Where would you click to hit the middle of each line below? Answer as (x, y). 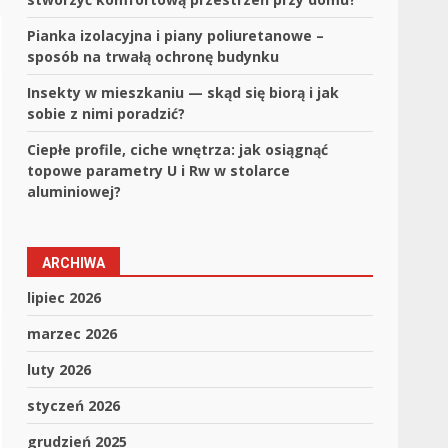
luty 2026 (59, 369)
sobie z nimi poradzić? (106, 113)
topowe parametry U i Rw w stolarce (159, 170)
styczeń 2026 (74, 405)
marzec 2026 (72, 333)
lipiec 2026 (64, 297)
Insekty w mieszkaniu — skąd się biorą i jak (183, 92)
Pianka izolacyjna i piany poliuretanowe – (176, 35)
